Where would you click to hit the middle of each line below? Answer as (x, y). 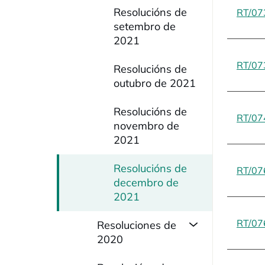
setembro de (145, 26)
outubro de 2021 (155, 83)
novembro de (146, 126)
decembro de (146, 182)
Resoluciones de (137, 225)
